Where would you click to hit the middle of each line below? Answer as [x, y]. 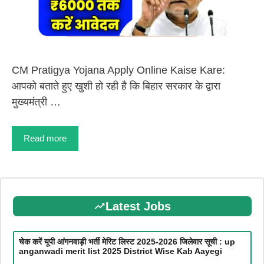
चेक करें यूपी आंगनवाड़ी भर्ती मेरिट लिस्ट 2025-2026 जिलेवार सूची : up [127, 241]
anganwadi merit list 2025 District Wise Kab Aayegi [120, 251]
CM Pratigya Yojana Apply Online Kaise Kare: [118, 70]
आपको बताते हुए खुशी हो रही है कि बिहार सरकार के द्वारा [116, 86]
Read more [45, 138]
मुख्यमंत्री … [36, 102]
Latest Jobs [138, 206]
